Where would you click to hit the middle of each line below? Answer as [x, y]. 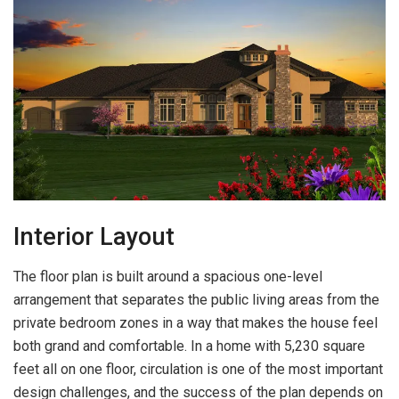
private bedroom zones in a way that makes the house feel [195, 322]
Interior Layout [94, 236]
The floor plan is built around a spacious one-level [168, 276]
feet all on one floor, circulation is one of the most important [198, 369]
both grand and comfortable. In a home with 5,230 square [189, 346]
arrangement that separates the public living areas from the [196, 299]
